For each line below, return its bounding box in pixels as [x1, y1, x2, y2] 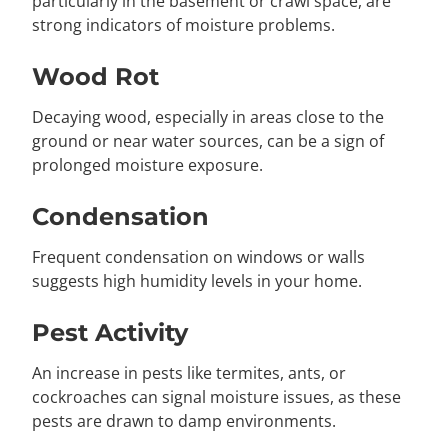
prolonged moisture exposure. [32, 153, 263, 176]
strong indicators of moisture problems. [32, 13, 335, 36]
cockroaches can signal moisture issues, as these [32, 385, 401, 408]
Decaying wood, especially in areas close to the [32, 105, 384, 128]
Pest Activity [32, 317, 188, 347]
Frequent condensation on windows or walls [32, 245, 365, 268]
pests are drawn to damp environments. [32, 409, 336, 432]
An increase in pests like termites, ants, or [32, 361, 346, 384]
